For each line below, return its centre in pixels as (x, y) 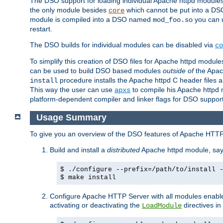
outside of (178, 70)
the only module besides (69, 10)
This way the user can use (72, 89)
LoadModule (162, 206)
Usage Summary (71, 118)
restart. (41, 29)
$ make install (88, 178)
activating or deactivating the (96, 205)
